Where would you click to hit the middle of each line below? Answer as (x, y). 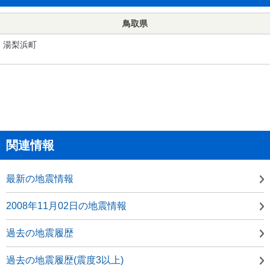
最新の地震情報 (40, 178)
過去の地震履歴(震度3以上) (65, 260)
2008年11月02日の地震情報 (66, 206)
